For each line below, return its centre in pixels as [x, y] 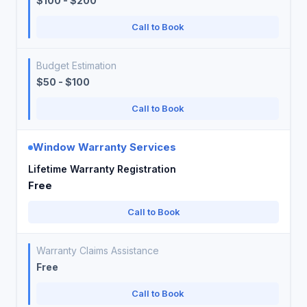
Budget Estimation [76, 65]
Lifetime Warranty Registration [102, 169]
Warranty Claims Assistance [98, 250]
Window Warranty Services [105, 147]
